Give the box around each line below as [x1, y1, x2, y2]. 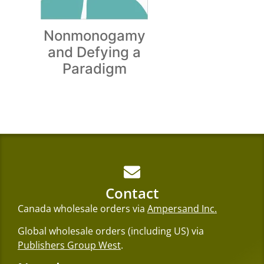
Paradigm [62, 60, 127, 77]
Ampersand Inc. [147, 202, 217, 215]
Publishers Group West [18, 239, 121, 252]
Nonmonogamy [43, 27, 146, 44]
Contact [105, 183, 159, 203]
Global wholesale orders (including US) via [18, 225, 204, 238]
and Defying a [48, 43, 141, 61]
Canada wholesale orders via [18, 202, 147, 215]
